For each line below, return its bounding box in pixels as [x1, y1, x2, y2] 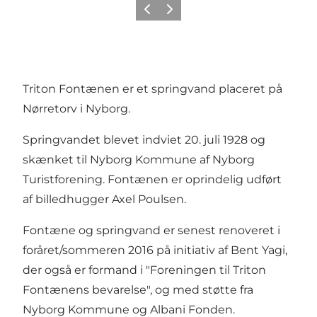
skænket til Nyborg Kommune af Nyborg [23, 152, 255, 166]
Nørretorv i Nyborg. [23, 101, 130, 115]
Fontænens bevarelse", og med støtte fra [23, 282, 253, 296]
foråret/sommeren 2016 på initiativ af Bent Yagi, [23, 243, 287, 257]
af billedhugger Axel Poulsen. [23, 192, 189, 206]
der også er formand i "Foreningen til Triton [23, 263, 266, 277]
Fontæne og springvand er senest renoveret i [23, 223, 280, 237]
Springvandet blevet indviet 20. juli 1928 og [23, 132, 265, 146]
